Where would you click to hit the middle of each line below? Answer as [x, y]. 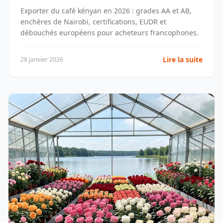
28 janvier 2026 [42, 59]
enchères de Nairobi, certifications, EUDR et [93, 22]
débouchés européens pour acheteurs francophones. [110, 33]
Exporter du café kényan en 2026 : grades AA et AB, [106, 11]
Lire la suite [183, 59]
